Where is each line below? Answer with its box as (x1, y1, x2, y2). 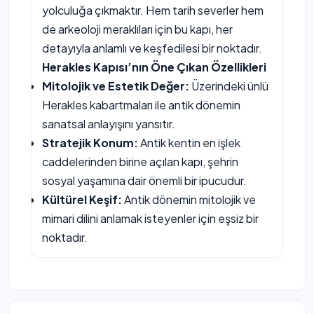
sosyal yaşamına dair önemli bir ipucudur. (42, 173, 247, 188)
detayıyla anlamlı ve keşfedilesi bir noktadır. (42, 41, 262, 55)
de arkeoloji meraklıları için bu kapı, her (42, 22, 233, 36)
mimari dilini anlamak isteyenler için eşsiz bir (42, 211, 259, 226)
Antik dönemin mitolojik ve (122, 192, 256, 207)
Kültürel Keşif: (42, 192, 122, 207)
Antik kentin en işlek (138, 135, 240, 150)
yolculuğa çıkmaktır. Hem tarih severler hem (42, 3, 264, 18)
